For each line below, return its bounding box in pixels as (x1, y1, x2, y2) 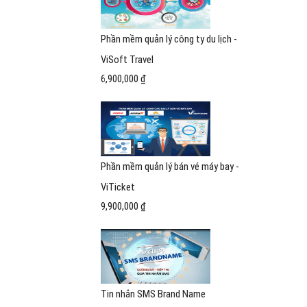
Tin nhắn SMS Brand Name (101, 288, 206, 300)
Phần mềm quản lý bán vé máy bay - (101, 160, 239, 173)
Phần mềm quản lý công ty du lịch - (101, 33, 237, 45)
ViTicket (101, 181, 135, 193)
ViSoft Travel (101, 53, 153, 66)
